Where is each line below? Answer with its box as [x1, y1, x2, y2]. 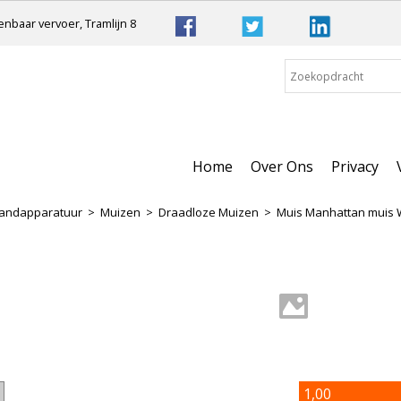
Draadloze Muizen [158, 204, 259, 220]
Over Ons [251, 157, 313, 176]
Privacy [331, 157, 379, 176]
